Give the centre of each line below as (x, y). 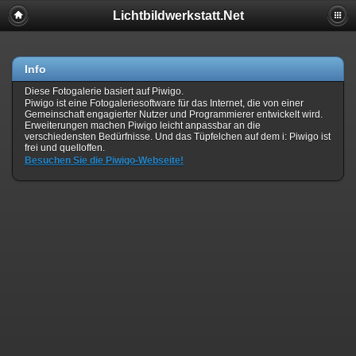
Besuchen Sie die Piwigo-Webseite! (104, 160)
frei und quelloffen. (65, 148)
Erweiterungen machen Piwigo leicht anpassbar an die (143, 126)
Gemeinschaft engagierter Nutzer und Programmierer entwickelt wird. (174, 115)
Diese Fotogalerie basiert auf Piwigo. (104, 92)
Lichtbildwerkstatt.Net (178, 15)
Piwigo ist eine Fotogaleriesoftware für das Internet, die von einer (164, 104)
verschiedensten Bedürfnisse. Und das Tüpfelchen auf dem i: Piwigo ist (178, 137)
